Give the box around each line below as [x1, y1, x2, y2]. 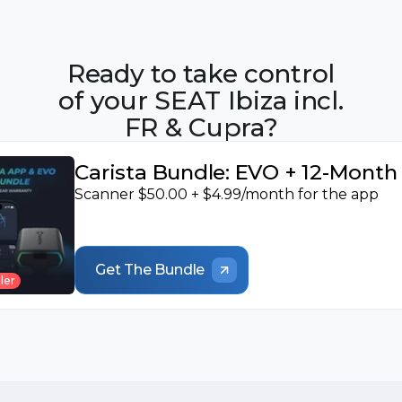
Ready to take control [66, 58, 336, 89]
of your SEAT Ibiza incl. [58, 85, 344, 116]
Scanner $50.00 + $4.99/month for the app [74, 186, 380, 203]
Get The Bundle [95, 261, 205, 278]
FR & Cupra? [124, 112, 278, 143]
